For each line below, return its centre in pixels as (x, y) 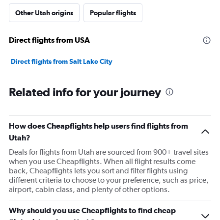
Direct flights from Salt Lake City (62, 62)
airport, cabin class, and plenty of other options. (89, 190)
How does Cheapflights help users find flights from (98, 126)
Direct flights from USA (49, 40)
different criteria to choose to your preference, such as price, (109, 180)
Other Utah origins (44, 13)
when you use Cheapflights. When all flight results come (102, 162)
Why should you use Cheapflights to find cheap (92, 210)
